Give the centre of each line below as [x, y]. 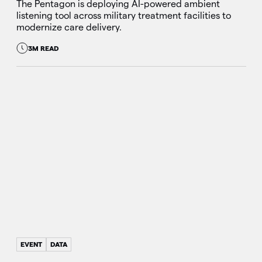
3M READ [43, 48]
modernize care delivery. [69, 27]
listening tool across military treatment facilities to [123, 16]
